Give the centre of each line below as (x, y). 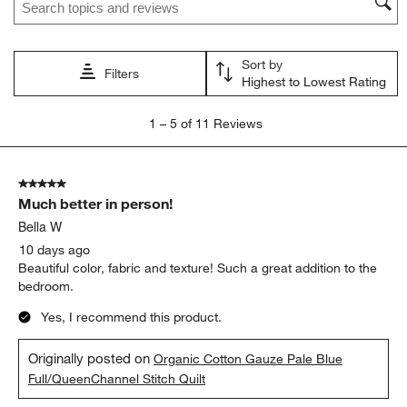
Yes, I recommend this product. (132, 318)
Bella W (40, 227)
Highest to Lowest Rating (313, 82)
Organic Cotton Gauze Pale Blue (248, 359)
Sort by (262, 65)
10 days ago (55, 250)
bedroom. (46, 287)
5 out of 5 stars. (64, 184)
